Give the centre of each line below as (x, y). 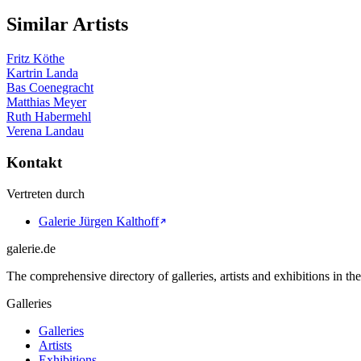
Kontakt (34, 162)
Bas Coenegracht (50, 88)
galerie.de (31, 248)
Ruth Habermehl (49, 117)
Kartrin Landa (42, 73)
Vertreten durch (46, 193)
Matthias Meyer (46, 102)
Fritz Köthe (35, 59)
